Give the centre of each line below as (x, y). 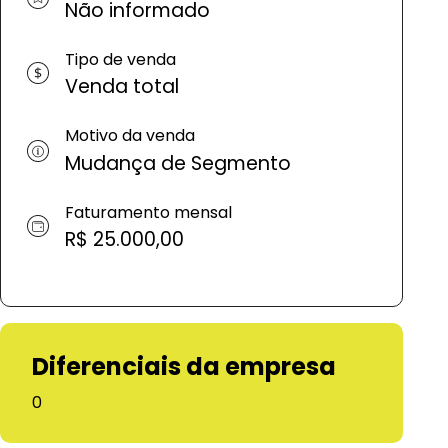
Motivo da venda (130, 136)
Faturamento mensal (148, 212)
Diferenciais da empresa (184, 366)
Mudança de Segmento (178, 163)
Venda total (122, 87)
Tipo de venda (120, 59)
